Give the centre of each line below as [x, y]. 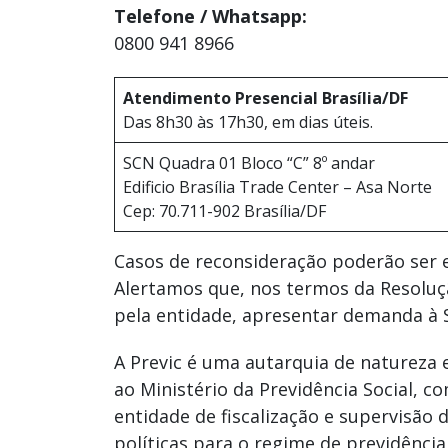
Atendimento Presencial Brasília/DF [265, 98]
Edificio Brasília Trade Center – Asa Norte [277, 187]
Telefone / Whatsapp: [210, 16]
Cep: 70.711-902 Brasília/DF [224, 211]
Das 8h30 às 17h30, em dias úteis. [248, 122]
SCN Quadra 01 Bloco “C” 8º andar [249, 163]
